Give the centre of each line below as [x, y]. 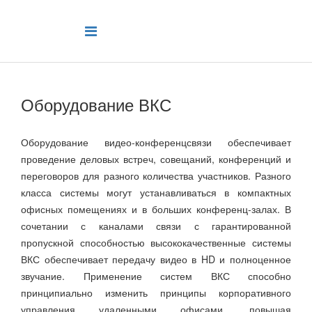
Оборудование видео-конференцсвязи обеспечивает [156, 142]
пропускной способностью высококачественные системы [156, 242]
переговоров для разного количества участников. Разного [156, 175]
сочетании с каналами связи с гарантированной [156, 226]
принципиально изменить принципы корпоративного [156, 292]
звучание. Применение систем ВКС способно [156, 276]
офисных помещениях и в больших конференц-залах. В [156, 209]
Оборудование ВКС [96, 104]
